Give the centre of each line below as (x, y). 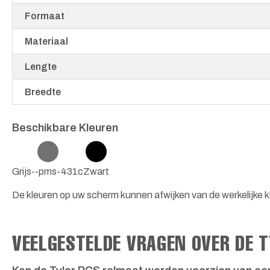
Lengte (41, 67)
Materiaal (46, 42)
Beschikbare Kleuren (65, 128)
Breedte (43, 92)
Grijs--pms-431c (48, 172)
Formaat (45, 16)
